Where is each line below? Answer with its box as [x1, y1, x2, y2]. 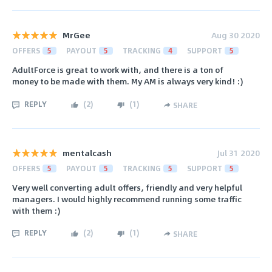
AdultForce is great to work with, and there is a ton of [12, 63, 223, 76]
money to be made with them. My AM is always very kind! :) [12, 75, 243, 88]
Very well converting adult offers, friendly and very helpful [12, 181, 242, 194]
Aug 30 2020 [211, 29, 260, 42]
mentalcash [63, 146, 112, 159]
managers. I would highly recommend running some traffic [12, 192, 242, 206]
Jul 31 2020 [217, 146, 260, 159]
